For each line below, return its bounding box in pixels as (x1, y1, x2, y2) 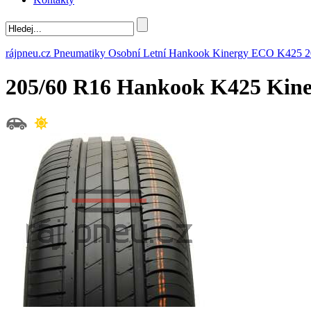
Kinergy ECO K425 (212, 47, 302, 59)
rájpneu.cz (6, 47, 51, 59)
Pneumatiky (53, 47, 106, 59)
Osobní (108, 47, 140, 59)
